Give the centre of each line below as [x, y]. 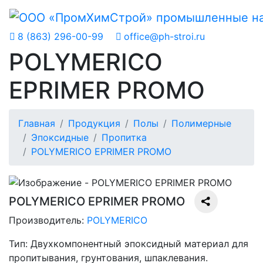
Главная [37, 123]
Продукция [94, 123]
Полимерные [201, 123]
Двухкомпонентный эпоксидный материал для [139, 244]
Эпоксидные [60, 137]
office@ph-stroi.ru [164, 36]
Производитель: [48, 220]
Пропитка [124, 137]
